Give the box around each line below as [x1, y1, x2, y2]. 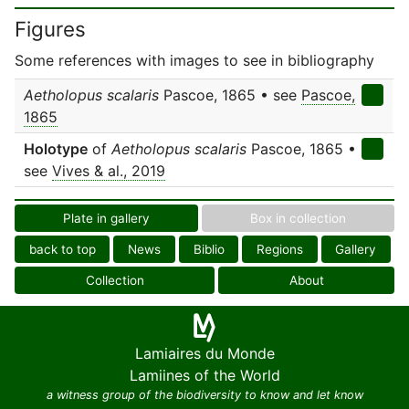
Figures [15, 16, 86, 41]
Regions [256, 242, 303, 257]
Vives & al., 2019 [52, 162, 165, 180]
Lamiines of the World [129, 366, 280, 384]
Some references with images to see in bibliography [15, 51, 374, 69]
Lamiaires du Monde [134, 344, 275, 362]
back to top [28, 242, 96, 257]
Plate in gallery [63, 211, 150, 225]
